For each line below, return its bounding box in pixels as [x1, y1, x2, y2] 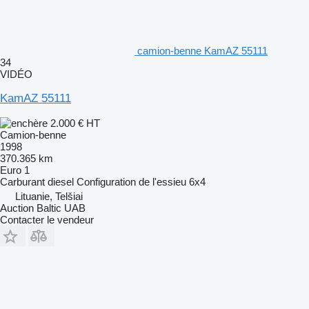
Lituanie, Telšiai [15, 190, 83, 202]
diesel [48, 175, 74, 188]
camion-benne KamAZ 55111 [137, 44, 268, 57]
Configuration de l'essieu [77, 175, 186, 188]
